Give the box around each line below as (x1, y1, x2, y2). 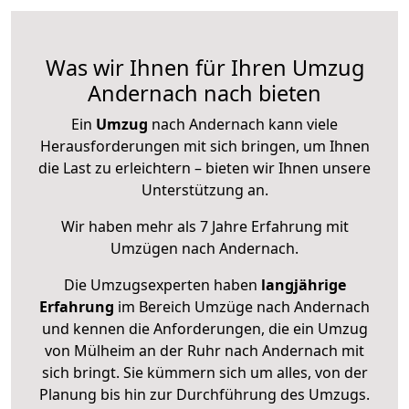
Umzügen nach (110, 238, 219, 259)
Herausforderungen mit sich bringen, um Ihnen (39, 136, 370, 157)
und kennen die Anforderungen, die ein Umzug (41, 319, 368, 340)
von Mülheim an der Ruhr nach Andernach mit (45, 341, 364, 362)
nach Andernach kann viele (148, 114, 338, 135)
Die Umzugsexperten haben (63, 275, 261, 296)
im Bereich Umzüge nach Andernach (114, 297, 370, 318)
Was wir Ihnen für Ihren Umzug (45, 53, 364, 83)
